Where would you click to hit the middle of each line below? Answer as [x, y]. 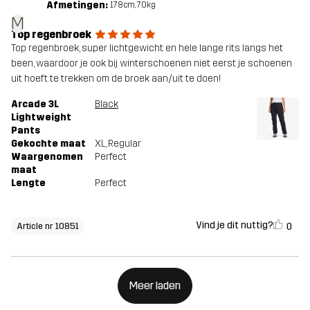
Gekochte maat [48, 143]
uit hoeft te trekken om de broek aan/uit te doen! [116, 78]
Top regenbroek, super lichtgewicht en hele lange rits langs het [147, 48]
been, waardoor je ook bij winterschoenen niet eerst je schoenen [152, 63]
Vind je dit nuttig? [235, 226]
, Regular [123, 143]
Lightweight [41, 117]
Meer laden [155, 285]
